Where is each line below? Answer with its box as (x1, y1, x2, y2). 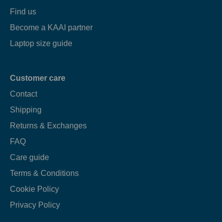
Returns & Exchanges (10, 121, 87, 130)
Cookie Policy (10, 184, 59, 193)
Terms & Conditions (10, 168, 79, 177)
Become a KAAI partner (10, 23, 93, 32)
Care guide (10, 153, 49, 162)
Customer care (10, 73, 65, 82)
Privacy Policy (10, 200, 60, 209)
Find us (10, 7, 36, 16)
